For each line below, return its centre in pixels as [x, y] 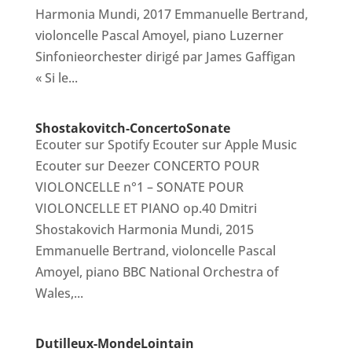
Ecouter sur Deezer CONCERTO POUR [147, 166]
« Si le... [56, 78]
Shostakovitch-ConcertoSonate [132, 128]
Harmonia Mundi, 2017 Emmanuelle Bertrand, [171, 14]
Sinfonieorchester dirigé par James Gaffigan [165, 57]
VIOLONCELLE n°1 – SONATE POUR [139, 187]
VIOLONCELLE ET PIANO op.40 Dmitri [146, 208]
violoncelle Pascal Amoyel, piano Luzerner [159, 35]
